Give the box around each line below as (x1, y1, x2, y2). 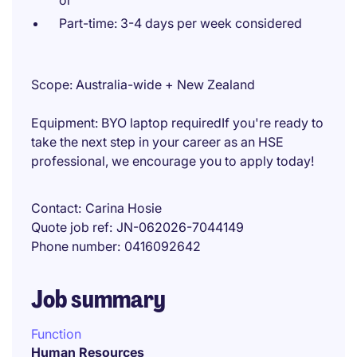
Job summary (31, 284, 166, 315)
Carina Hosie (85, 200, 162, 216)
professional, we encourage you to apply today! (31, 153, 314, 169)
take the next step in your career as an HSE (31, 134, 284, 150)
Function (31, 326, 81, 342)
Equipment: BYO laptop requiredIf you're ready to (31, 115, 324, 131)
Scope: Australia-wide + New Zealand (31, 76, 255, 92)
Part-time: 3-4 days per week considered (59, 15, 302, 31)
